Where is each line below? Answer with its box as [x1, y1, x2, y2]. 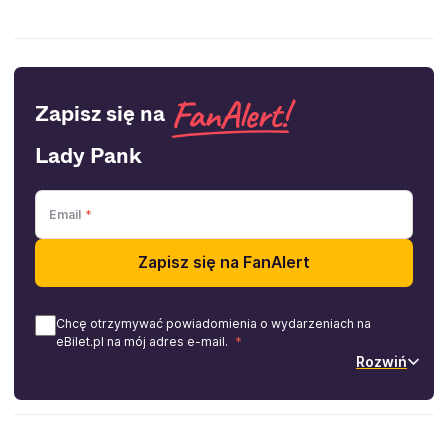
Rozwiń [356, 352, 407, 370]
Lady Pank [35, 140, 142, 171]
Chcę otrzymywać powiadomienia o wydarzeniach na [56, 315, 371, 331]
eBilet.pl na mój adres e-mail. [56, 333, 231, 349]
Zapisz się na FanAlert [138, 253, 310, 273]
